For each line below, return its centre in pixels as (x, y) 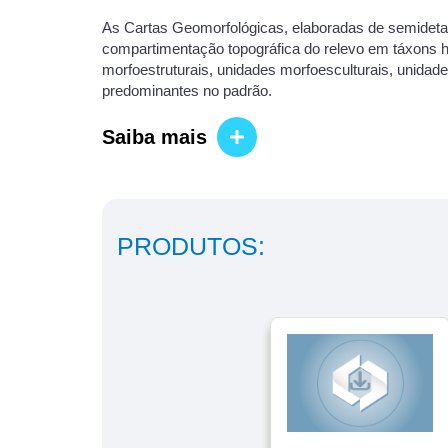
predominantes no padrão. (187, 91)
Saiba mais (154, 136)
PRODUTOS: (191, 246)
